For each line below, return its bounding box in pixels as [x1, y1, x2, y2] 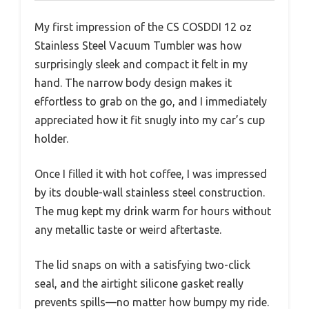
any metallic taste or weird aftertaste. [34, 223, 221, 236]
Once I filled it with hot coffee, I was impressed [34, 168, 267, 180]
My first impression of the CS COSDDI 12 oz [34, 21, 252, 33]
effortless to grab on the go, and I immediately [34, 95, 267, 108]
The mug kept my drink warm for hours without [34, 205, 271, 217]
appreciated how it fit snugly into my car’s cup [34, 114, 265, 126]
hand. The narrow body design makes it [34, 77, 232, 89]
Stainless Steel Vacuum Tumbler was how [34, 39, 241, 52]
